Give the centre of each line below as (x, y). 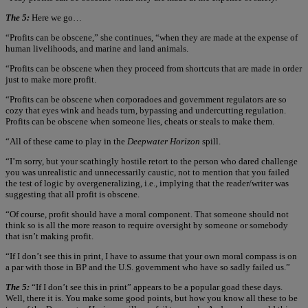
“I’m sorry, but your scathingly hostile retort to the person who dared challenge (152, 161)
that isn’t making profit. (49, 236)
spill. (210, 141)
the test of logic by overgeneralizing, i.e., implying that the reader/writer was (147, 183)
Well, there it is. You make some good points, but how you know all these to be (152, 298)
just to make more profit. (51, 79)
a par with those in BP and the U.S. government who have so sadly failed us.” (148, 267)
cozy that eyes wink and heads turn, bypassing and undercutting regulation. (146, 110)
